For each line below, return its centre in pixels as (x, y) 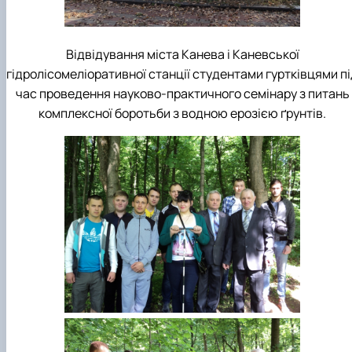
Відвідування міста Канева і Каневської (182, 55)
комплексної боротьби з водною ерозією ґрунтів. (182, 114)
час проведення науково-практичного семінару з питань (182, 94)
